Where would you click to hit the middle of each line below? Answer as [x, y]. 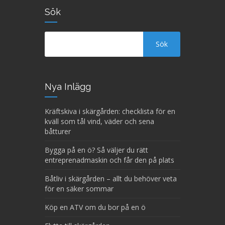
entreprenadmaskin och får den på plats [109, 160]
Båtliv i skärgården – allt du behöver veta [111, 179]
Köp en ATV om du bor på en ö [95, 207]
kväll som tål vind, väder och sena [99, 122]
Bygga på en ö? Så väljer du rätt [96, 150]
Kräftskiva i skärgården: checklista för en [110, 111]
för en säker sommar [79, 189]
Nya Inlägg [68, 87]
